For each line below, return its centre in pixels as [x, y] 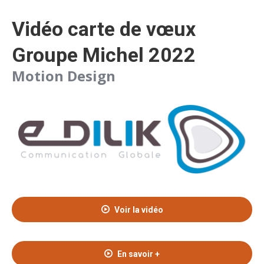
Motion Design [65, 75]
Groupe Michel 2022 [104, 55]
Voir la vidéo [138, 210]
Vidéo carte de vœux [104, 29]
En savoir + [138, 254]
